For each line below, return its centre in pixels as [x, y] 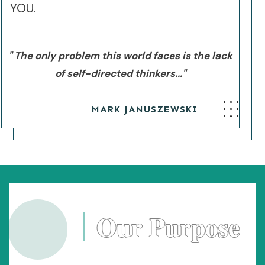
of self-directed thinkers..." [120, 73]
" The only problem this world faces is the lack [120, 56]
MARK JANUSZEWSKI [147, 109]
